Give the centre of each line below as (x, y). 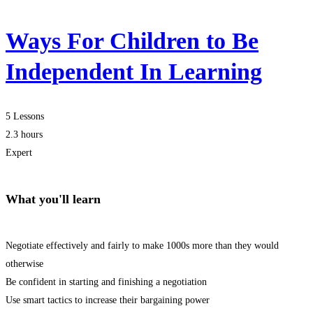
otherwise (24, 263)
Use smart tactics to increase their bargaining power (108, 300)
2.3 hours (24, 134)
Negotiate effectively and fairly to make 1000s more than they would (142, 245)
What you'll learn (53, 199)
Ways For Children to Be (132, 41)
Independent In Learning (134, 72)
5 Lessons (25, 116)
